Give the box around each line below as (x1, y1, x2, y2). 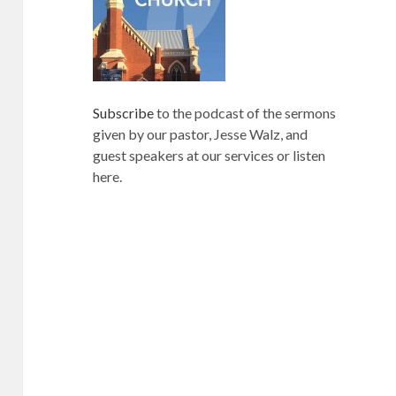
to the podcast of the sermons (154, 104, 337, 122)
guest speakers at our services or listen (93, 147, 326, 164)
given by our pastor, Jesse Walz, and (93, 126, 308, 143)
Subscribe (93, 104, 155, 122)
